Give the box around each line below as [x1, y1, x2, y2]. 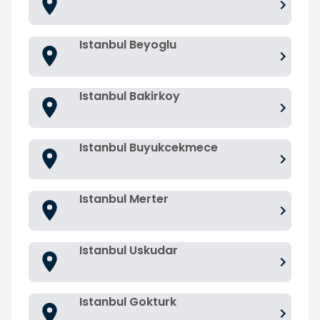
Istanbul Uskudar [79, 241, 178, 259]
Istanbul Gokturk [79, 293, 176, 310]
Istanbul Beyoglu [79, 36, 176, 53]
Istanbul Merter [79, 190, 169, 207]
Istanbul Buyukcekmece [79, 139, 218, 156]
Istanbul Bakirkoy [79, 87, 180, 104]
